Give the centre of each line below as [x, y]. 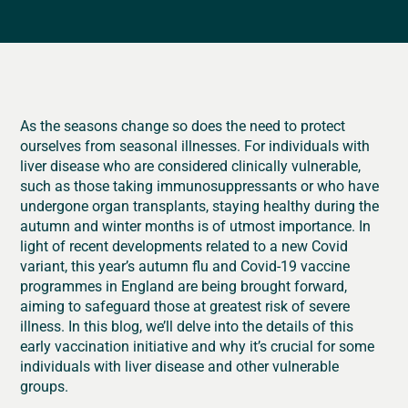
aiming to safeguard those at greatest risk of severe [185, 306]
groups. [45, 386]
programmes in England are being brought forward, [184, 286]
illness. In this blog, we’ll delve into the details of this [187, 326]
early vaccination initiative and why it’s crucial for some [198, 346]
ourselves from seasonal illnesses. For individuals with [195, 146]
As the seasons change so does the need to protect [183, 126]
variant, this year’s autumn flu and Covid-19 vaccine [185, 266]
